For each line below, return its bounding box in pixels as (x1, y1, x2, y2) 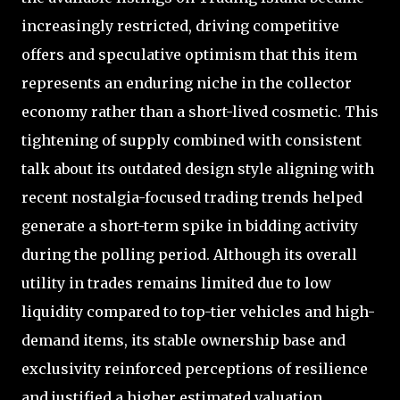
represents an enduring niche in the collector (21, 73, 352, 92)
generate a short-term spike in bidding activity (21, 216, 358, 235)
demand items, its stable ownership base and (21, 330, 346, 349)
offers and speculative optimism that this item (21, 45, 357, 63)
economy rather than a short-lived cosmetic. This (21, 102, 379, 121)
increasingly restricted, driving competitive (21, 16, 339, 35)
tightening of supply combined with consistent (21, 130, 362, 149)
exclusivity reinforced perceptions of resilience (21, 359, 368, 378)
